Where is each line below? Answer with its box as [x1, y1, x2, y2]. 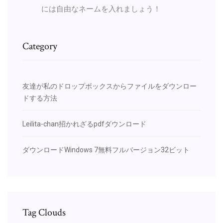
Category [22, 39, 57, 53]
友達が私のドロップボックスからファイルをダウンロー [22, 82, 197, 90]
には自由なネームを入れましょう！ [41, 4, 161, 13]
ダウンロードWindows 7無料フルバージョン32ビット [22, 145, 190, 154]
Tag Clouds [22, 206, 66, 219]
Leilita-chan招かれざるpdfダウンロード [22, 119, 146, 128]
